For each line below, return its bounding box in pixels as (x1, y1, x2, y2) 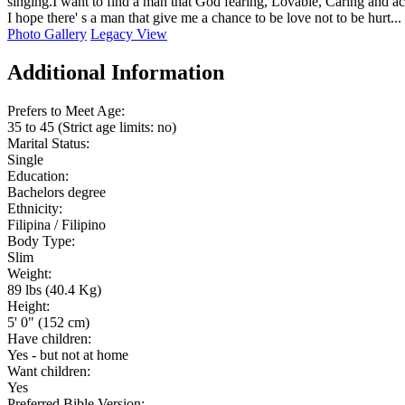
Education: (7, 168, 69, 184)
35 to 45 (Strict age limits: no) (7, 119, 176, 136)
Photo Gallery (7, 26, 87, 42)
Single (7, 152, 43, 168)
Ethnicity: (7, 201, 62, 217)
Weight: (7, 266, 52, 282)
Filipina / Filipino (7, 217, 106, 233)
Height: (7, 298, 50, 315)
